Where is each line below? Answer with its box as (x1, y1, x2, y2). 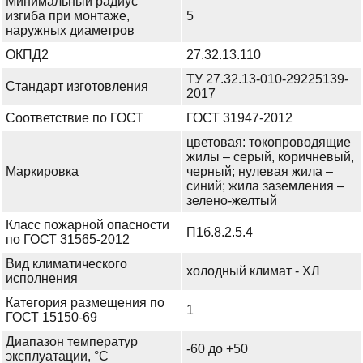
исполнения (6, 271, 78, 286)
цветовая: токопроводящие (186, 135, 351, 150)
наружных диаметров (6, 23, 135, 38)
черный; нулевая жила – (186, 164, 333, 179)
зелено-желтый (186, 194, 277, 208)
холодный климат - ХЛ (186, 264, 320, 279)
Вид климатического (6, 257, 127, 271)
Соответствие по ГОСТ (6, 111, 143, 126)
